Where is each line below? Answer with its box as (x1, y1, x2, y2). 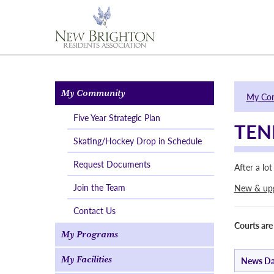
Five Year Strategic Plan (73, 111, 160, 124)
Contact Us (73, 204, 116, 217)
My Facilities (61, 254, 112, 264)
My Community (61, 88, 125, 98)
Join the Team (73, 181, 125, 193)
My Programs (61, 229, 118, 239)
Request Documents (73, 158, 150, 170)
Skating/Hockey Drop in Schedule (73, 135, 202, 147)
